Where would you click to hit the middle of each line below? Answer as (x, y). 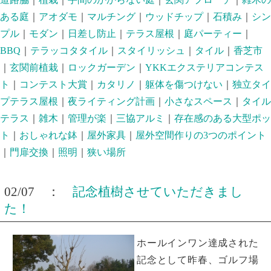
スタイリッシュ (151, 51)
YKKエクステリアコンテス (204, 68)
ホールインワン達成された (197, 243)
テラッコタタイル (69, 51)
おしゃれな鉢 (48, 135)
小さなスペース (198, 102)
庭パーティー (213, 34)
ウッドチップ (174, 17)
